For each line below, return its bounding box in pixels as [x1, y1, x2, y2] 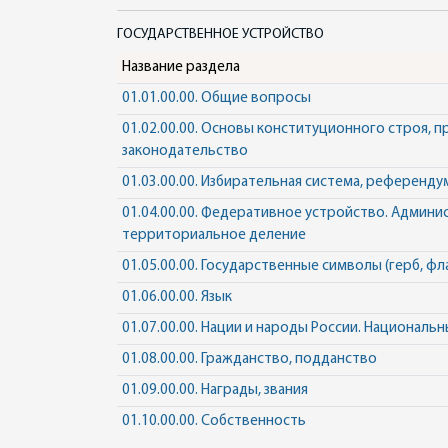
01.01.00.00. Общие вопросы [121, 91, 311, 106]
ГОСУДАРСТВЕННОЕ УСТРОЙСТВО [117, 27, 324, 42]
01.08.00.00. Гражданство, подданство [121, 352, 377, 367]
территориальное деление [121, 228, 306, 243]
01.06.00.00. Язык [121, 290, 232, 305]
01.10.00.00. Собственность [121, 414, 306, 429]
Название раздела [121, 60, 240, 75]
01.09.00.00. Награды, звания [121, 383, 308, 398]
